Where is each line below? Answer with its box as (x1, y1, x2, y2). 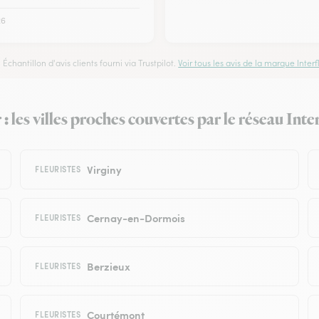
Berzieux (86, 258, 130, 273)
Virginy (86, 161, 122, 177)
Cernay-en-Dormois (86, 209, 185, 225)
